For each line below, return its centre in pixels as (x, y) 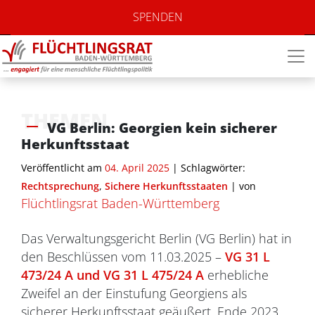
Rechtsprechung (60, 186)
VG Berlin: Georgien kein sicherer (162, 128)
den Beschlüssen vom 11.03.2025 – (123, 257)
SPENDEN (157, 17)
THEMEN (64, 121)
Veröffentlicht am (62, 168)
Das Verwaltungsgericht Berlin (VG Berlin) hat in (156, 238)
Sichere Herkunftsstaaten (166, 186)
